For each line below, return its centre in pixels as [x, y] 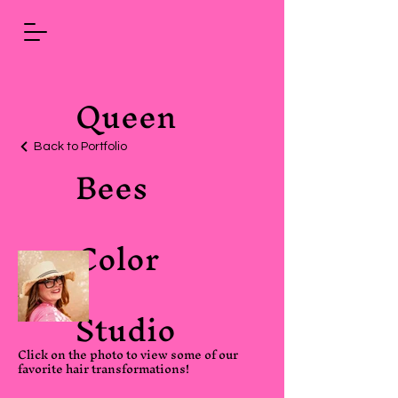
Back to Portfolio [80, 147]
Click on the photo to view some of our [128, 354]
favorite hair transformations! [105, 369]
